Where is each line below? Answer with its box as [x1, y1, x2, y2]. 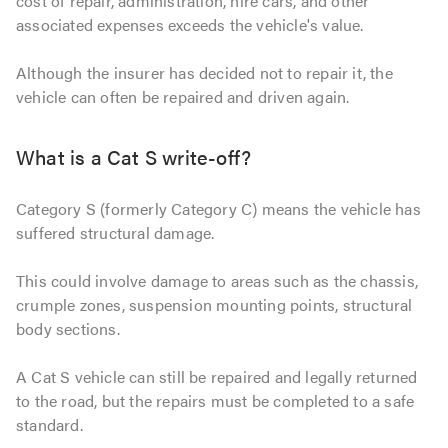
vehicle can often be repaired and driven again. [16, 85, 350, 109]
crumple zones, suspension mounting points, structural [16, 293, 413, 317]
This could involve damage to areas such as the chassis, [16, 269, 419, 293]
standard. [16, 413, 83, 437]
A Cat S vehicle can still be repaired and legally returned [16, 365, 418, 389]
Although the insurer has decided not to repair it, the [16, 61, 393, 85]
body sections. [16, 317, 120, 341]
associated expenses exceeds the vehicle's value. [16, 13, 364, 37]
